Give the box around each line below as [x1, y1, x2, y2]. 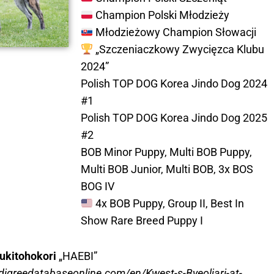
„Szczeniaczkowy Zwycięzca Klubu [93, 43, 264, 56]
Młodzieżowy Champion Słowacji [93, 26, 256, 39]
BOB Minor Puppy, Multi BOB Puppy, [80, 146, 252, 159]
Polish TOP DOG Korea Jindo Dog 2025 [80, 111, 267, 125]
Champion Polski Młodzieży [93, 9, 229, 22]
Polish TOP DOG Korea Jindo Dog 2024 [80, 77, 267, 91]
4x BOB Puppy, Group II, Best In [93, 197, 244, 210]
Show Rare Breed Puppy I [80, 214, 203, 228]
